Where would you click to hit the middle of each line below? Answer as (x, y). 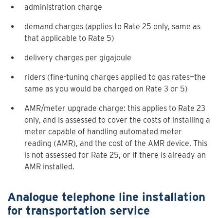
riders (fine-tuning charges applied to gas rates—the (115, 77)
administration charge (65, 7)
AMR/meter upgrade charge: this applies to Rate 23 (115, 108)
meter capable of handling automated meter (103, 132)
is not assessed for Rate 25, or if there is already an (115, 155)
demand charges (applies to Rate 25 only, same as (112, 27)
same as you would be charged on (85, 89)
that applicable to (56, 38)
